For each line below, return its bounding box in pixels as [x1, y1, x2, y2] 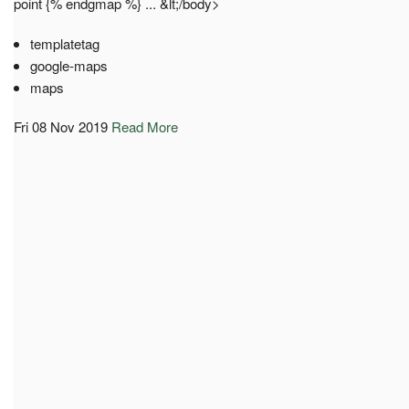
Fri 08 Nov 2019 [14, 116, 108, 136]
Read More [111, 116, 178, 136]
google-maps [29, 55, 108, 75]
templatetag [29, 33, 100, 53]
